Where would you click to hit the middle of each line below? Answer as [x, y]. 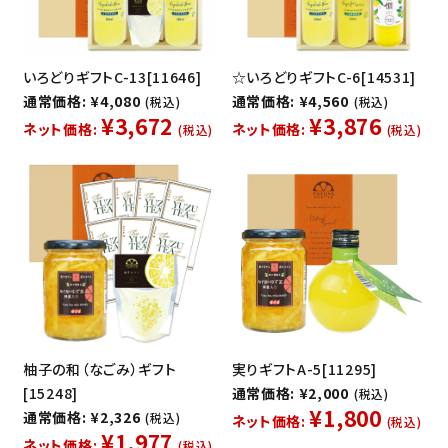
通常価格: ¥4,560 [290, 101]
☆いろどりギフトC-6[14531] [324, 77]
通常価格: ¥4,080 [82, 101]
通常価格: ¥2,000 [290, 392]
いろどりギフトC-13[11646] [112, 77]
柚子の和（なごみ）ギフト [100, 368]
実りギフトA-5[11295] [304, 368]
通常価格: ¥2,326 [82, 416]
